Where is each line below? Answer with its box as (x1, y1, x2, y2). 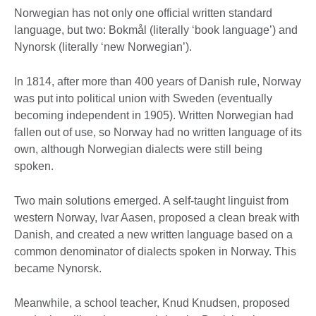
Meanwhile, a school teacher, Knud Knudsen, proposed (14, 296, 290, 309)
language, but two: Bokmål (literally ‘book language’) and (14, 23, 298, 36)
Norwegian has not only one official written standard (14, 6, 272, 19)
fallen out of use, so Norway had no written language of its (14, 126, 302, 138)
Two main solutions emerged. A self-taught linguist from (14, 194, 288, 207)
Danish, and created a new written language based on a (14, 228, 293, 241)
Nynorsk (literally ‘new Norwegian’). (14, 40, 192, 53)
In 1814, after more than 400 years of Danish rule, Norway (14, 75, 301, 87)
